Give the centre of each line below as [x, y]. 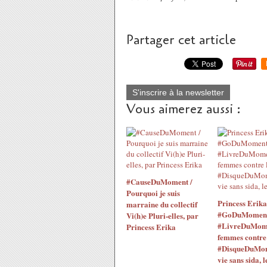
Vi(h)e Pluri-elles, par [162, 215]
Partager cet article [181, 40]
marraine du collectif [162, 204]
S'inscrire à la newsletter [178, 92]
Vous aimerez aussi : [184, 109]
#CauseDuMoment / [159, 181]
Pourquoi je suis [153, 193]
